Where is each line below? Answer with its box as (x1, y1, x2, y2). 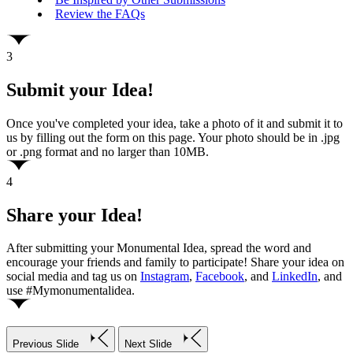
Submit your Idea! (6, 79, 154, 100)
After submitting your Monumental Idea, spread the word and (6, 241, 311, 255)
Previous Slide (13, 338, 79, 351)
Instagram (140, 269, 189, 284)
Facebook (195, 269, 244, 284)
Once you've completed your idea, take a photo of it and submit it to (6, 116, 343, 130)
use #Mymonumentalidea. (6, 284, 135, 298)
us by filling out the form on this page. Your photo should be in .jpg (6, 130, 340, 144)
